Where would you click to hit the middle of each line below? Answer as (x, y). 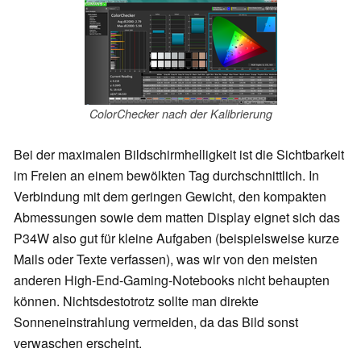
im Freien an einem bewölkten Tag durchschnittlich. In (166, 175)
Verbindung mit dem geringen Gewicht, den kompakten (170, 196)
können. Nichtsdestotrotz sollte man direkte (136, 301)
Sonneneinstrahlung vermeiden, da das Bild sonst (156, 322)
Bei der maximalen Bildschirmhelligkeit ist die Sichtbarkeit (179, 154)
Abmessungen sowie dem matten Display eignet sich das (177, 217)
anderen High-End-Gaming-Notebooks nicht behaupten (172, 280)
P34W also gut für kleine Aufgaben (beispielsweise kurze (176, 238)
